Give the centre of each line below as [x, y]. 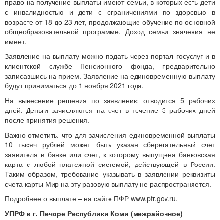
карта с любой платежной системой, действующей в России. [110, 164]
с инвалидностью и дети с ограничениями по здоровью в [110, 12]
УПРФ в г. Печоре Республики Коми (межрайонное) [94, 213]
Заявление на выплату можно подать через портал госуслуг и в [110, 56]
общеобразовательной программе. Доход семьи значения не [110, 31]
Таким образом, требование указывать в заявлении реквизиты [110, 174]
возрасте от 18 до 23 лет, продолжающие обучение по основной [110, 22]
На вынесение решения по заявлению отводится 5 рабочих [110, 100]
